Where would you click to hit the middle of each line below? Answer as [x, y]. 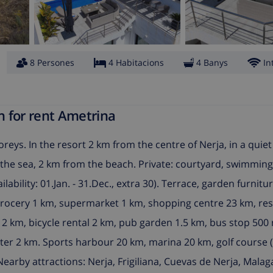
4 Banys [212, 63]
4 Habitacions [136, 63]
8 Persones [52, 63]
